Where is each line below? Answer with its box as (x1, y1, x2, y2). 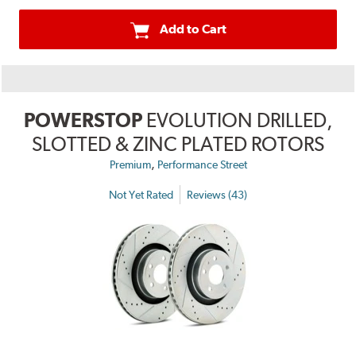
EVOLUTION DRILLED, (145, 108, 333, 133)
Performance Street (157, 158, 247, 172)
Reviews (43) (187, 188, 247, 201)
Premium (109, 158, 151, 172)
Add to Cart (159, 21, 226, 37)
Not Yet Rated (109, 188, 173, 201)
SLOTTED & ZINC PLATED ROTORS (32, 132, 324, 157)
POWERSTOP (23, 108, 142, 133)
